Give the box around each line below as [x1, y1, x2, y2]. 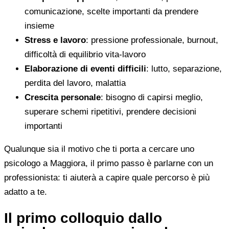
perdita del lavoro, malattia [25, 78, 126, 88]
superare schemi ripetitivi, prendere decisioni [25, 107, 196, 117]
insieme [25, 21, 54, 31]
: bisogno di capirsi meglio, [101, 93, 203, 103]
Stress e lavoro [25, 35, 86, 45]
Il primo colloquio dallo [4, 210, 162, 226]
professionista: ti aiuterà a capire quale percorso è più [4, 173, 210, 183]
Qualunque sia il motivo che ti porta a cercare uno [4, 144, 194, 154]
